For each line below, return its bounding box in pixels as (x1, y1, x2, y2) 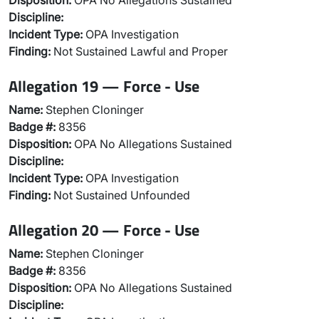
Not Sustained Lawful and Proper (51, 44, 228, 58)
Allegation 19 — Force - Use (9, 74, 199, 98)
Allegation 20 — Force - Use (9, 218, 199, 241)
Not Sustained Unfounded (51, 188, 190, 202)
